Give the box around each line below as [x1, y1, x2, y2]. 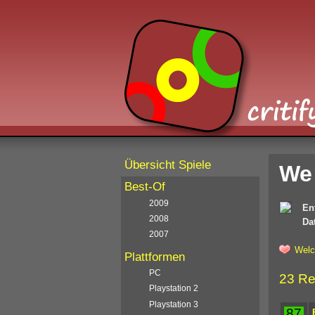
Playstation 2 [149, 283, 198, 294]
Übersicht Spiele [124, 157, 211, 172]
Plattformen [124, 250, 185, 264]
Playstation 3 [149, 299, 198, 309]
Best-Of [124, 180, 165, 194]
